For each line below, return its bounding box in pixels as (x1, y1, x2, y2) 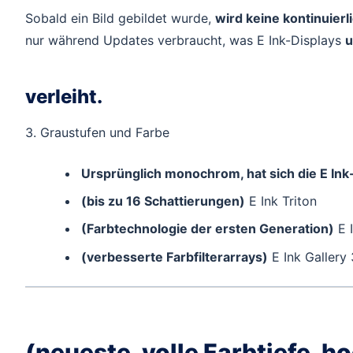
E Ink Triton (244, 193, 317, 210)
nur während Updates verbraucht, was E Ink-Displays (25, 32, 345, 48)
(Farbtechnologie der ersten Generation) (80, 221, 334, 237)
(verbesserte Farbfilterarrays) (80, 248, 268, 265)
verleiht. (25, 85, 102, 109)
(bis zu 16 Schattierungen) (80, 193, 245, 210)
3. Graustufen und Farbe (25, 124, 169, 141)
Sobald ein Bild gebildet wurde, (25, 9, 215, 26)
